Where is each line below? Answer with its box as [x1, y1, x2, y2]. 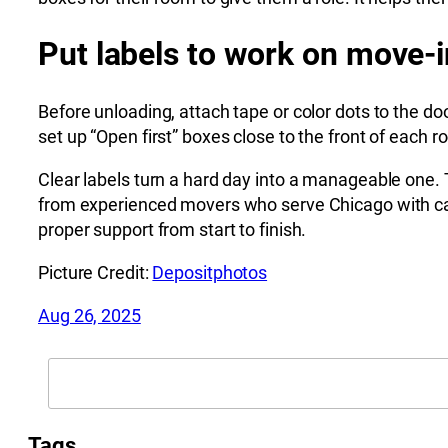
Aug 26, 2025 [38, 304, 141, 326]
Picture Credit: [38, 261, 153, 283]
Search [47, 358, 104, 380]
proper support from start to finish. [38, 218, 307, 240]
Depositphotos [152, 261, 268, 283]
